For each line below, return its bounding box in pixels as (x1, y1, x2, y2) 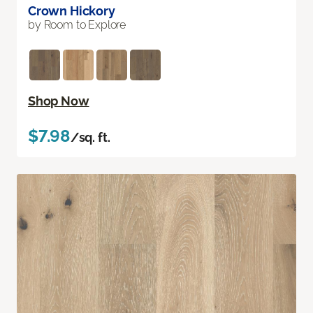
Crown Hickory (28, 3, 115, 19)
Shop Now (28, 94, 89, 109)
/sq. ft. (70, 130, 110, 145)
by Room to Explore (28, 18, 126, 32)
